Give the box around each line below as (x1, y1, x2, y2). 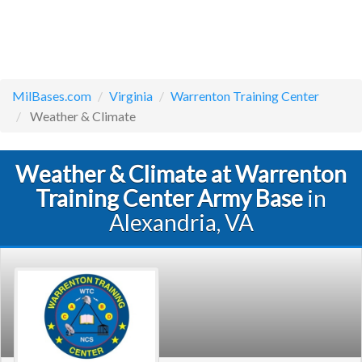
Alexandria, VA (108, 208, 254, 236)
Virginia (109, 88, 153, 103)
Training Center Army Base (36, 184, 303, 212)
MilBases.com (12, 88, 91, 103)
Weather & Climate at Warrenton (15, 160, 347, 187)
